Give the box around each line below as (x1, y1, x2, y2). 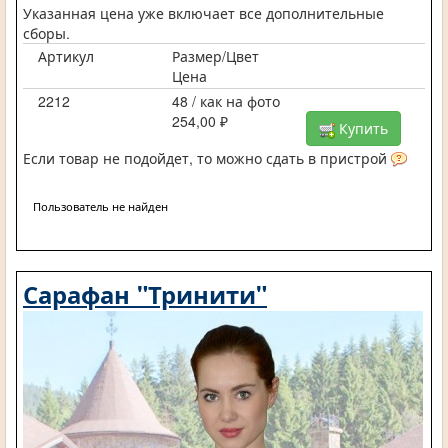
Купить (334, 118, 388, 139)
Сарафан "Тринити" (23, 277, 267, 312)
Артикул (38, 46, 94, 67)
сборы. (23, 23, 70, 44)
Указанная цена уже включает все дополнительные (23, 3, 384, 24)
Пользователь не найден (33, 198, 168, 215)
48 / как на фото (171, 91, 280, 112)
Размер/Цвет (171, 46, 259, 67)
